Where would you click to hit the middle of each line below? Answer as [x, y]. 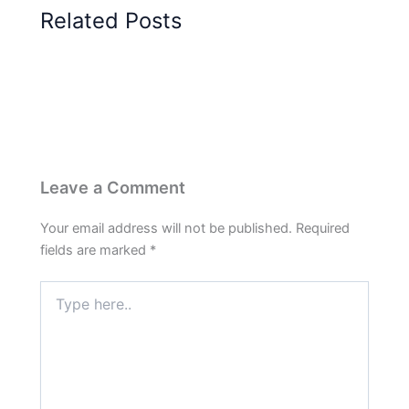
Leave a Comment [113, 187]
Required [323, 228]
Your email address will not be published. [167, 228]
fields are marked [95, 250]
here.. [57, 307]
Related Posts [111, 20]
